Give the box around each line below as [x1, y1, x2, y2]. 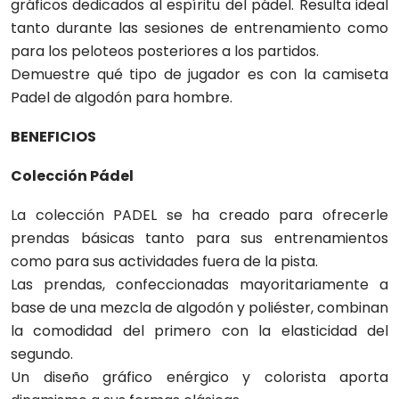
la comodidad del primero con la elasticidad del [11, 321, 388, 341]
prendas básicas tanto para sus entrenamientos [11, 228, 388, 248]
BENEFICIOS [11, 126, 99, 147]
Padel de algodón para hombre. [11, 87, 232, 108]
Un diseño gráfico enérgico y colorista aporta [11, 367, 388, 387]
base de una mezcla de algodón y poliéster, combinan [11, 297, 388, 318]
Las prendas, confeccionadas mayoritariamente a [11, 274, 388, 295]
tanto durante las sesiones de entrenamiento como [11, 18, 388, 38]
